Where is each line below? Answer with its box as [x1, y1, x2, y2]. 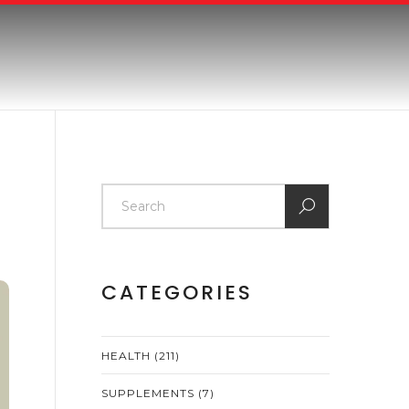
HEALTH [101, 349, 154, 362]
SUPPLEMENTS [101, 386, 198, 400]
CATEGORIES [101, 278, 253, 307]
